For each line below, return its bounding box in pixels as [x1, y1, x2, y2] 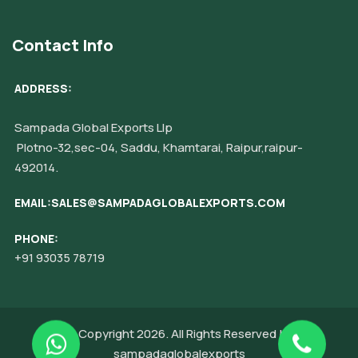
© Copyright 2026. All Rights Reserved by [65, 325, 293, 343]
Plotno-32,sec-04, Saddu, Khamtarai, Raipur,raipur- [14, 139, 303, 157]
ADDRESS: [14, 81, 72, 97]
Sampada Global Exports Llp [14, 119, 173, 137]
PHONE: [14, 231, 58, 247]
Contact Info [12, 34, 113, 57]
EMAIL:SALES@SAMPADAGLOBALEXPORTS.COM [14, 195, 285, 211]
